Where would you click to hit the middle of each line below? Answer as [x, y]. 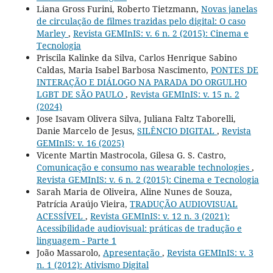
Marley [52, 34]
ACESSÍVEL [61, 216]
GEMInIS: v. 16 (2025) [80, 143]
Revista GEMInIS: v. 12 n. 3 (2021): [160, 216]
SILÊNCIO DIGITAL [177, 131]
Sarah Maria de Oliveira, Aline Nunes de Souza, [134, 192]
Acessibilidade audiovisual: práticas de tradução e [139, 229]
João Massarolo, [69, 253]
